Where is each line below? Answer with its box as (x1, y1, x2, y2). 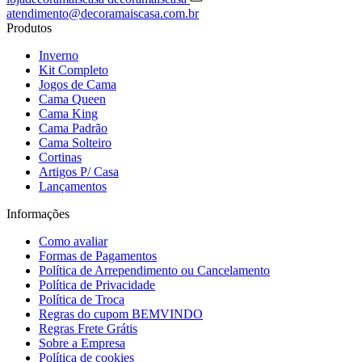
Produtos (6, 20, 52, 35)
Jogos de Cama (39, 77, 116, 91)
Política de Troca (39, 292, 124, 306)
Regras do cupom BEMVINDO (39, 306, 203, 321)
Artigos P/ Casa (39, 164, 119, 179)
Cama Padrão (39, 120, 107, 135)
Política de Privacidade (39, 277, 155, 292)
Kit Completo (39, 62, 108, 77)
